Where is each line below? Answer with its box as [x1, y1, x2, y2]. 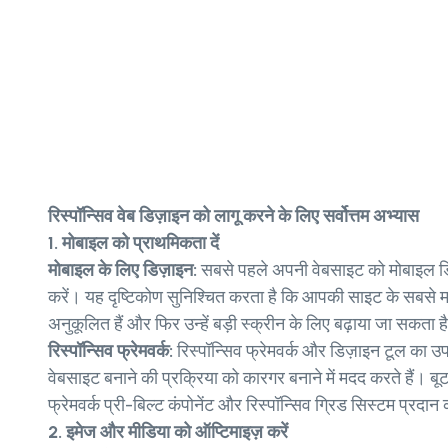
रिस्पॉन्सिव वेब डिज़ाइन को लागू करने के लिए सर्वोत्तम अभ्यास [48, 205, 419, 228]
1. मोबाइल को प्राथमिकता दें [48, 232, 219, 255]
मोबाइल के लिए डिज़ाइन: [48, 259, 197, 282]
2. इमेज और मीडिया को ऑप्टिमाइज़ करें [48, 421, 288, 444]
